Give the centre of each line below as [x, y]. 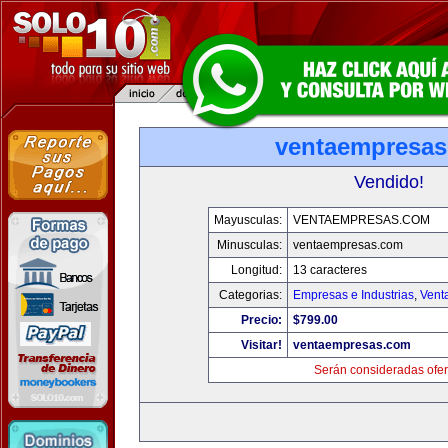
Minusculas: [249, 245]
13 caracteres [330, 270]
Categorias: [250, 295]
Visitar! [261, 345]
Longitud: [256, 270]
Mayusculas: [248, 220]
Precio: [261, 320]
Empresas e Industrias [353, 295]
